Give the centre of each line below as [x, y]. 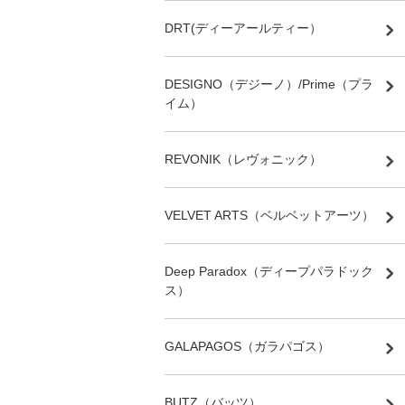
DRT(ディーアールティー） [243, 28]
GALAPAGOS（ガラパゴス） [247, 346]
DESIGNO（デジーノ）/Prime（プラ [269, 84]
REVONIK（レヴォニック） [243, 159]
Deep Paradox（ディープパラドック [269, 271]
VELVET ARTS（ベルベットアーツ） [269, 215]
